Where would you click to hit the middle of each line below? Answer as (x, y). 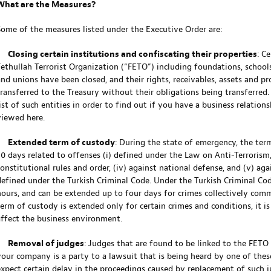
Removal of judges (46, 244)
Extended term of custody (61, 143)
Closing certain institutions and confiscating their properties (132, 55)
